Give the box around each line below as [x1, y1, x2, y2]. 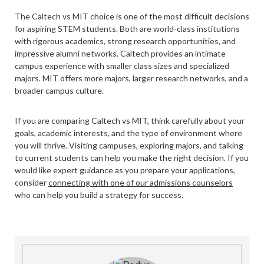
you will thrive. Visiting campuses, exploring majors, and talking [15, 140, 243, 150]
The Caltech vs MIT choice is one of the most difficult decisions [15, 11, 249, 21]
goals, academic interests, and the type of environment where [15, 128, 242, 138]
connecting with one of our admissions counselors [48, 177, 233, 187]
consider [15, 177, 48, 187]
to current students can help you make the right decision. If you [15, 153, 249, 163]
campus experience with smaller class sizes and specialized [15, 61, 229, 71]
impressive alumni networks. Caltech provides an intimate [15, 48, 226, 58]
